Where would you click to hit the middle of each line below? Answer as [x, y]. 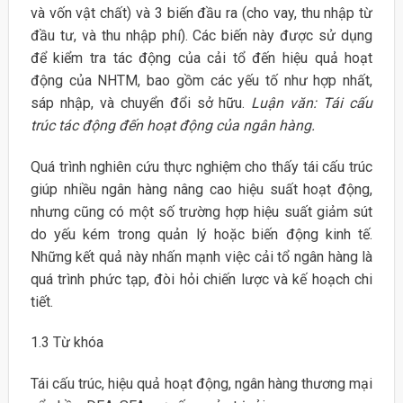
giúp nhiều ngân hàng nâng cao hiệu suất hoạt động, [201, 189]
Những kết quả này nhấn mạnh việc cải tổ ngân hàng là [201, 256]
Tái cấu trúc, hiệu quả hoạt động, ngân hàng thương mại [201, 384]
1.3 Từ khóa [67, 343]
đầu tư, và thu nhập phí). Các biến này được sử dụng [201, 35]
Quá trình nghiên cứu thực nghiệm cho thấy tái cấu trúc [201, 166]
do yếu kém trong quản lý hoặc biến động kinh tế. [201, 234]
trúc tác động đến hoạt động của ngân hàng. [172, 125]
